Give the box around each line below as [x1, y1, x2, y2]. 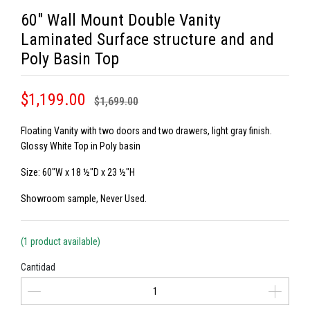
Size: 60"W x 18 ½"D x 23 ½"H [21, 167, 135, 178]
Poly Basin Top [21, 49, 119, 69]
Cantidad [21, 262, 55, 273]
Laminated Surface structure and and [21, 30, 274, 49]
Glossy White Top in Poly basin [21, 140, 140, 152]
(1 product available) [21, 236, 100, 247]
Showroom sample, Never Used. [21, 193, 147, 204]
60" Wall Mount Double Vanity [21, 10, 221, 30]
